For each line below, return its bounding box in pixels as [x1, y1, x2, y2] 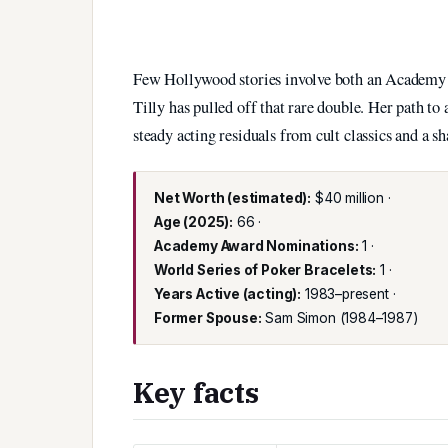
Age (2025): [154, 214, 234, 231]
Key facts [133, 374, 259, 412]
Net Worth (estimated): [154, 190, 312, 207]
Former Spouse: [154, 310, 262, 327]
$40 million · [311, 190, 391, 207]
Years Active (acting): [154, 286, 302, 303]
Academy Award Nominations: [154, 238, 359, 255]
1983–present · [301, 286, 396, 303]
